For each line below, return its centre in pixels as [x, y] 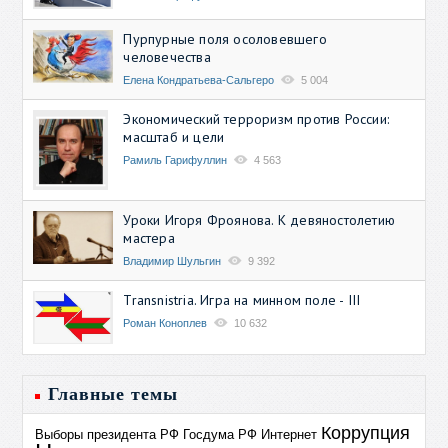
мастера [149, 237]
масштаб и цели [174, 136]
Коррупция [366, 432]
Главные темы [113, 393]
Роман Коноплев [165, 322]
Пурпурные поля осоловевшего [225, 38]
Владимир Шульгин [172, 260]
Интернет [289, 434]
